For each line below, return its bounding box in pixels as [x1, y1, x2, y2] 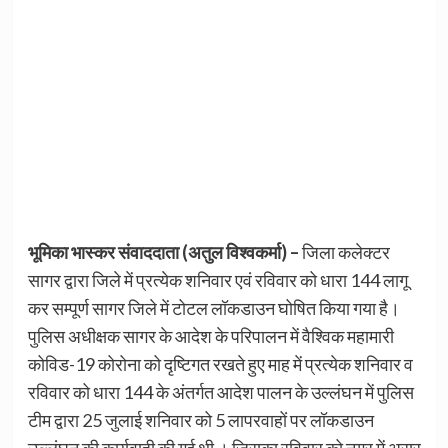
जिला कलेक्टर [298, 240, 390, 263]
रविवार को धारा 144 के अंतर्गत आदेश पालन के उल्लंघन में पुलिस [27, 380, 414, 403]
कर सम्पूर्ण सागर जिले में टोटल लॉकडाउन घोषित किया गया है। [27, 296, 400, 319]
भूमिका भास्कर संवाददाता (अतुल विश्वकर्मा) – [27, 240, 299, 263]
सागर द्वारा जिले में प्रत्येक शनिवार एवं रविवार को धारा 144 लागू [27, 268, 408, 291]
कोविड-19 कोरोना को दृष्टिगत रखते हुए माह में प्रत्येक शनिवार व [27, 352, 413, 375]
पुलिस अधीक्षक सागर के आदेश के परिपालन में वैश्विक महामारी [27, 324, 394, 347]
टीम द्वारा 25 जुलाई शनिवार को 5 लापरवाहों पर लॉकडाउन [27, 408, 374, 431]
